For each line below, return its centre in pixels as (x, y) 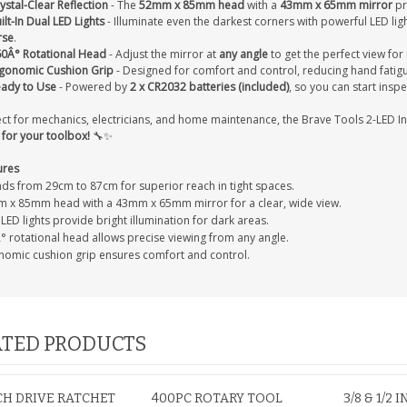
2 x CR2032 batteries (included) (209, 87)
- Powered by (93, 87)
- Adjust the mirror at (162, 54)
